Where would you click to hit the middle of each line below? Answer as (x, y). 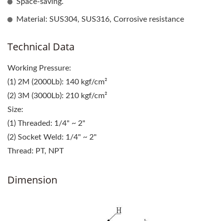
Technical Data (41, 47)
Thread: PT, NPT (36, 151)
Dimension (32, 180)
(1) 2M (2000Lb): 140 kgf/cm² (57, 82)
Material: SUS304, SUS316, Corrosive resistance (100, 19)
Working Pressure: (39, 68)
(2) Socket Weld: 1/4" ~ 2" (52, 137)
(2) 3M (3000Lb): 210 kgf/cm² (57, 96)
